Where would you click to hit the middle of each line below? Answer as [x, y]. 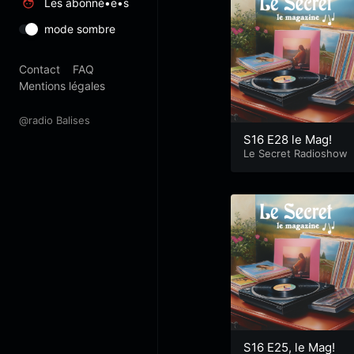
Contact [40, 69]
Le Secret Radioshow [296, 153]
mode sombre [80, 29]
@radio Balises [55, 120]
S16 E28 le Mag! [288, 139]
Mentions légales [62, 86]
